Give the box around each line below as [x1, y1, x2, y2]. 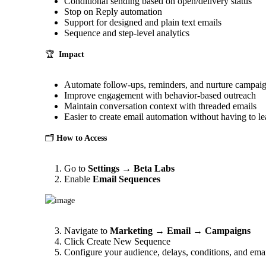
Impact [59, 49, 84, 59]
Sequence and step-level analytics [64, 27, 189, 38]
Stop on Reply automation [64, 6, 162, 17]
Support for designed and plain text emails [64, 17, 221, 27]
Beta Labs [134, 163, 175, 173]
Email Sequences [93, 173, 160, 184]
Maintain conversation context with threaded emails [64, 100, 256, 111]
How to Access [56, 133, 107, 142]
